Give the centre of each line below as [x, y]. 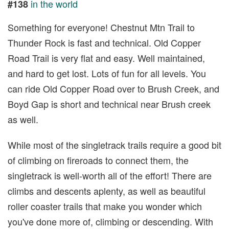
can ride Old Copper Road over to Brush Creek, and [113, 88]
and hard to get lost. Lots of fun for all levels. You [107, 73]
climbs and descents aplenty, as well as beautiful [107, 190]
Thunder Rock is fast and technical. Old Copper [104, 42]
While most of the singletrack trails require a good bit [114, 144]
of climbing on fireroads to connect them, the [98, 160]
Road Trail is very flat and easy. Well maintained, [106, 58]
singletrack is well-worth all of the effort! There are [110, 175]
